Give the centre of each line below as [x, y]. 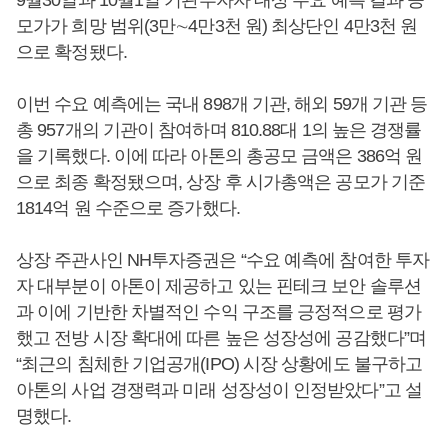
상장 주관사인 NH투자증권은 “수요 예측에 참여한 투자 [222, 259]
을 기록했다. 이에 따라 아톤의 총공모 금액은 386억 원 [219, 155]
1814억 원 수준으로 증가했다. [128, 207]
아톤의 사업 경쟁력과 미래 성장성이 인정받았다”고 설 [219, 389]
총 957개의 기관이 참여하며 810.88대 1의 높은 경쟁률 [219, 129]
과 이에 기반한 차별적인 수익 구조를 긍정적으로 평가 [218, 311]
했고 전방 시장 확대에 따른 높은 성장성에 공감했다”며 [221, 337]
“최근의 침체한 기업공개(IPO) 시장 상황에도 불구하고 [219, 363]
